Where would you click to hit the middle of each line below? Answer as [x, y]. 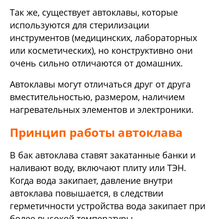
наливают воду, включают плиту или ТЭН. [98, 168]
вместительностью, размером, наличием [97, 97]
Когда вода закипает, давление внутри [91, 181]
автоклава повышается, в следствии [87, 193]
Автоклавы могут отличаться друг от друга [100, 84]
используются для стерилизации [79, 25]
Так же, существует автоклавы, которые [94, 12]
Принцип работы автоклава [96, 132]
